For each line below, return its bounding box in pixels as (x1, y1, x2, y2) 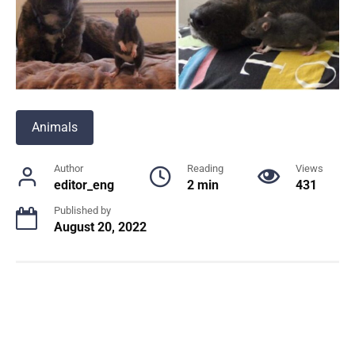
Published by (54, 204, 111, 216)
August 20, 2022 (54, 219, 147, 235)
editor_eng (54, 177, 114, 193)
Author (54, 162, 83, 174)
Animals (32, 119, 78, 135)
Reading (186, 162, 223, 174)
